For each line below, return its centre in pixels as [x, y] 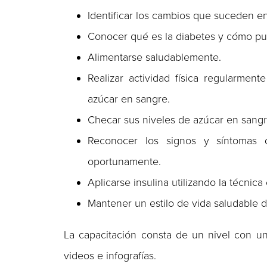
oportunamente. [125, 161]
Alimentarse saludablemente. [155, 57]
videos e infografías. [110, 255]
